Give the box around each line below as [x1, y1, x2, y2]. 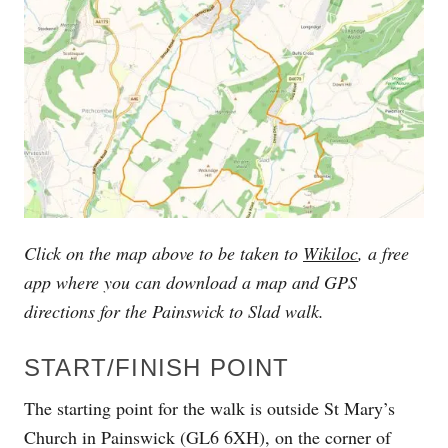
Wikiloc [303, 240, 358, 265]
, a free [358, 240, 409, 265]
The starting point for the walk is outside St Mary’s [24, 395, 395, 420]
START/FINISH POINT [24, 353, 290, 381]
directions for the [24, 298, 147, 323]
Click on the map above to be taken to [24, 240, 303, 265]
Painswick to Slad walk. [147, 298, 324, 323]
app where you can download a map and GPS [24, 269, 357, 294]
